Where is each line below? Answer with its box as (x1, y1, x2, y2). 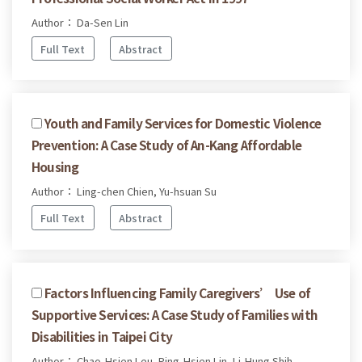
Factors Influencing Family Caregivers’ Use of (44, 284, 311, 302)
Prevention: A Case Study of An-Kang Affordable (32, 136, 302, 154)
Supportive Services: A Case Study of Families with (32, 305, 318, 324)
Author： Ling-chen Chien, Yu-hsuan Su (32, 183, 217, 200)
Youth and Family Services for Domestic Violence (44, 114, 322, 133)
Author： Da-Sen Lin (32, 14, 128, 30)
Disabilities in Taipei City (32, 327, 172, 346)
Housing (32, 158, 79, 176)
